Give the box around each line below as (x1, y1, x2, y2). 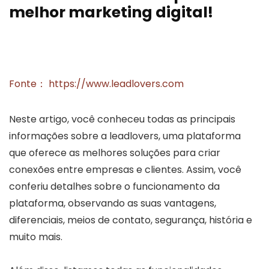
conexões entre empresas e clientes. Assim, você (9, 162, 241, 177)
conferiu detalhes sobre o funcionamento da (9, 179, 220, 193)
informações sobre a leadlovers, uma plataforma (9, 128, 241, 143)
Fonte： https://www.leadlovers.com (9, 76, 184, 91)
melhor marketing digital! (9, 1, 213, 23)
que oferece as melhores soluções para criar (9, 145, 220, 160)
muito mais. (9, 229, 62, 244)
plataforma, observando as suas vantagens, (9, 196, 216, 210)
